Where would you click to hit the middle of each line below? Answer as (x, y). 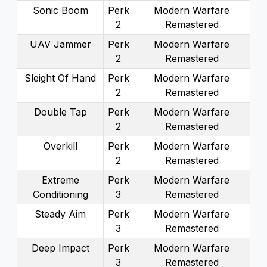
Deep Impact (60, 248)
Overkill (60, 146)
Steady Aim (60, 214)
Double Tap (60, 112)
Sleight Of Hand (60, 78)
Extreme (60, 180)
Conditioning (60, 194)
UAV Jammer (60, 44)
